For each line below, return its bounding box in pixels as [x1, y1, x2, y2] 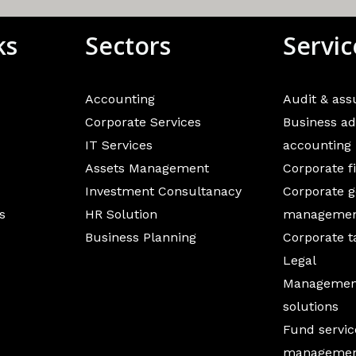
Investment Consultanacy [84, 184, 242, 199]
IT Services [84, 137, 153, 153]
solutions [283, 299, 339, 314]
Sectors [84, 29, 171, 62]
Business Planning [84, 230, 196, 245]
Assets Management [84, 161, 209, 176]
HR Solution [84, 207, 157, 222]
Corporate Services [84, 114, 201, 130]
